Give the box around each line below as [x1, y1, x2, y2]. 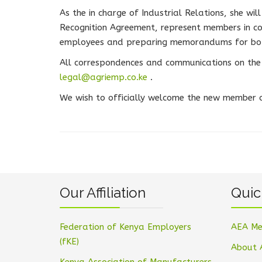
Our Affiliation [60, 184, 146, 201]
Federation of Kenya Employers [60, 222, 191, 232]
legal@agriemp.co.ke [60, 72, 147, 82]
